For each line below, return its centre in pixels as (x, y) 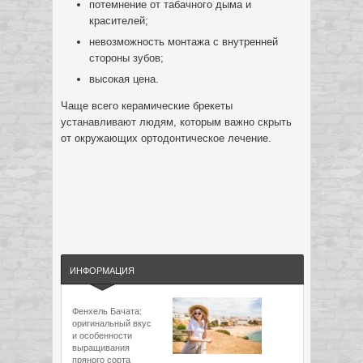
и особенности (102, 335)
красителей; (119, 21)
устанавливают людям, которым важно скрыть (176, 122)
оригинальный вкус (112, 323)
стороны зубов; (126, 58)
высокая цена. (124, 79)
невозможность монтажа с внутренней (184, 42)
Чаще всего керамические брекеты (147, 106)
